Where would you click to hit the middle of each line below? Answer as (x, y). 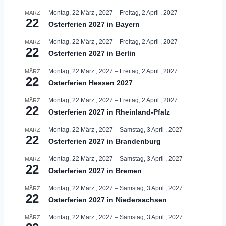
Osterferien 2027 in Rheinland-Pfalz (109, 112)
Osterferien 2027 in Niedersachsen (108, 200)
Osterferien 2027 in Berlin (92, 53)
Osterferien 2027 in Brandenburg (105, 141)
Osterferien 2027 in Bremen (95, 170)
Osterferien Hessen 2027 (91, 82)
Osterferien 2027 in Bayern (94, 24)
